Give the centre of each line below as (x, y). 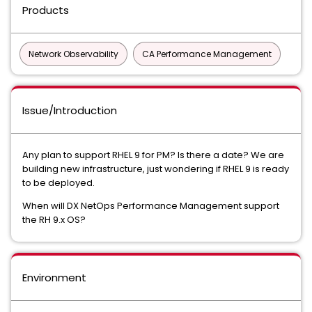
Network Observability (73, 54)
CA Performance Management (207, 54)
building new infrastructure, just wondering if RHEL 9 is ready (156, 169)
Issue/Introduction (70, 110)
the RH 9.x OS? (54, 220)
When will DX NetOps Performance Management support (151, 206)
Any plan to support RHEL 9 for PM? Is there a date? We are (153, 155)
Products (46, 10)
